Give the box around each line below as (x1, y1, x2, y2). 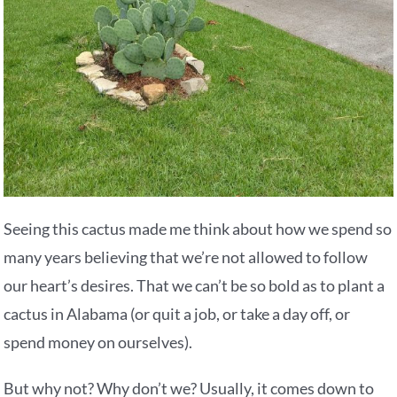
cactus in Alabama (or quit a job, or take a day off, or (4, 304, 351, 324)
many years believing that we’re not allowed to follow (4, 247, 369, 268)
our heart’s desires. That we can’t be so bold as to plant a (4, 276, 385, 296)
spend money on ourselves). (4, 332, 193, 353)
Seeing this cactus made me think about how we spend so (4, 219, 393, 239)
